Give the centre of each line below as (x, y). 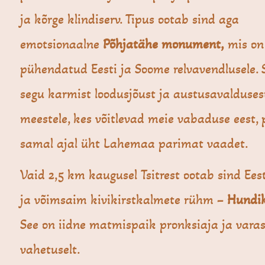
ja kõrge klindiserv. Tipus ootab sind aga (130, 20)
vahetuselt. (51, 250)
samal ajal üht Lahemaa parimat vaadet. (135, 144)
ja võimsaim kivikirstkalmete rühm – (124, 200)
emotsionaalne (62, 44)
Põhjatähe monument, (164, 44)
